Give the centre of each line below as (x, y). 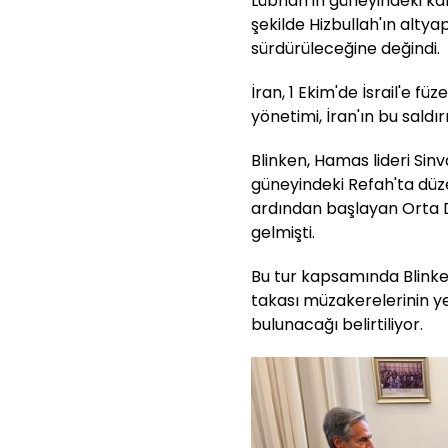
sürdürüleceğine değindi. (345, 48)
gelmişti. (283, 232)
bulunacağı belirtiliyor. (337, 324)
